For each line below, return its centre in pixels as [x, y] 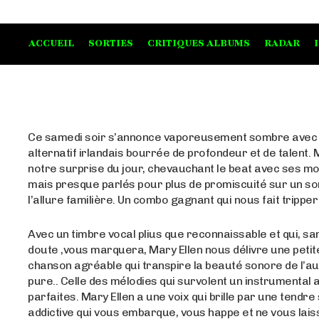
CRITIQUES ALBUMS [199, 44]
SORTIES [111, 44]
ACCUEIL [51, 44]
